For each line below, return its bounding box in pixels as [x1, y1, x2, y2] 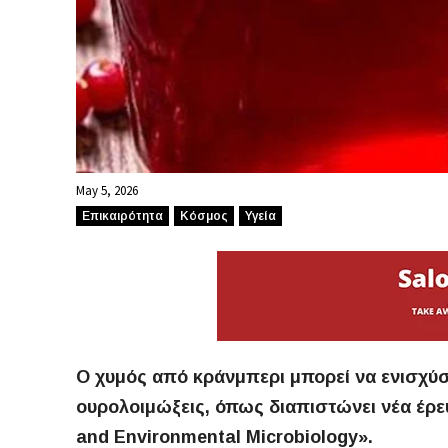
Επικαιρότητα [82, 208, 163, 223]
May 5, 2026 [76, 182, 138, 200]
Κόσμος [180, 208, 228, 223]
